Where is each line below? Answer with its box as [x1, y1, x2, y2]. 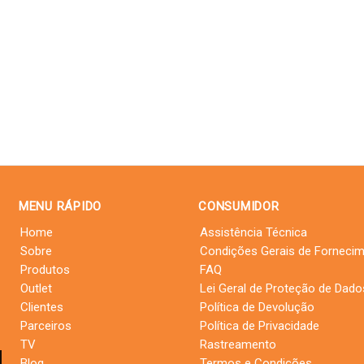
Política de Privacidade [200, 318, 319, 333]
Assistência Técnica [200, 225, 307, 240]
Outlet [19, 281, 52, 296]
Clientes [19, 300, 63, 314]
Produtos [19, 262, 70, 277]
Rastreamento [200, 337, 276, 352]
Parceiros [19, 318, 71, 333]
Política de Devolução [200, 300, 314, 314]
